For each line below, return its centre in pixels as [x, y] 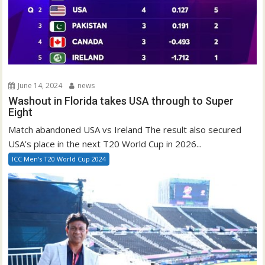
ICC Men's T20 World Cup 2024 [59, 159]
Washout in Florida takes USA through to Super [121, 101]
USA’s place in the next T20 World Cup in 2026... [105, 144]
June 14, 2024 [39, 86]
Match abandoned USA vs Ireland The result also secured [125, 130]
